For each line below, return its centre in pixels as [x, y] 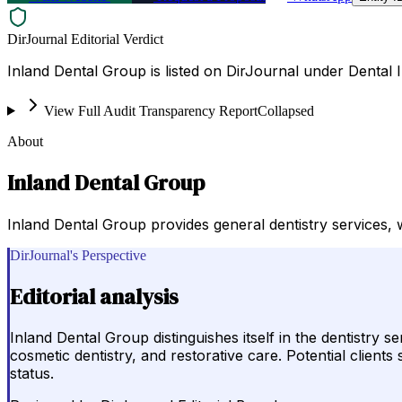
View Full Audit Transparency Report [150, 110]
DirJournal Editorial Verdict [85, 39]
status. [32, 374]
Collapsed [285, 110]
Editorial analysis [94, 296]
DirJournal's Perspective [78, 255]
